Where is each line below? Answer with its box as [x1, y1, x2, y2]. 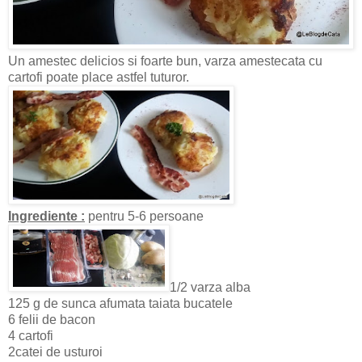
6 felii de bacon [8, 313, 95, 327]
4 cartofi [8, 329, 53, 343]
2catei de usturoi [8, 345, 103, 360]
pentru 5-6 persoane [85, 209, 204, 224]
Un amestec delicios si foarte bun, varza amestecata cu [8, 54, 322, 69]
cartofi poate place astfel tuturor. [8, 70, 189, 85]
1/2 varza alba [170, 280, 250, 295]
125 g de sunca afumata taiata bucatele [8, 297, 233, 311]
